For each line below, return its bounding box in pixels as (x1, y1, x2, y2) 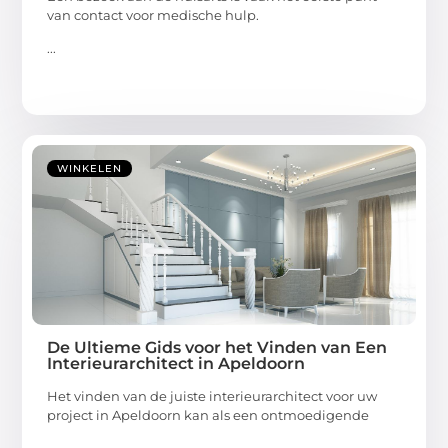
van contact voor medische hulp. (47, 6, 260, 23)
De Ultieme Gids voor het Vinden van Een (47, 337, 388, 357)
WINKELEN (57, 161, 123, 175)
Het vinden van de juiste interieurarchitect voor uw (47, 387, 378, 404)
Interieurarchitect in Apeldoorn (47, 353, 306, 373)
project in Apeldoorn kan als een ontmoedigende (47, 406, 370, 423)
